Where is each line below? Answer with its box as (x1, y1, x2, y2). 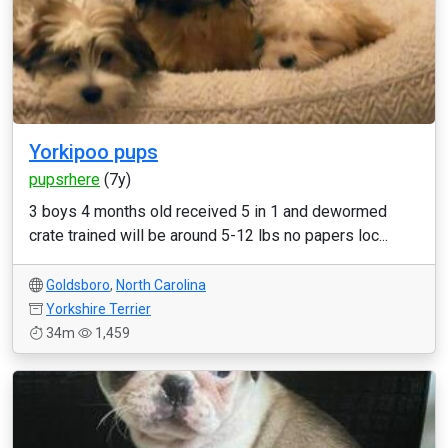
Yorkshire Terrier (46, 301, 151, 317)
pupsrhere (29, 170, 100, 189)
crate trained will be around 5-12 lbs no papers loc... (29, 226, 388, 245)
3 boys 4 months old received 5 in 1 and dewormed (29, 202, 387, 221)
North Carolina (116, 277, 206, 293)
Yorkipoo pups (29, 140, 158, 164)
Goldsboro (46, 277, 110, 293)
